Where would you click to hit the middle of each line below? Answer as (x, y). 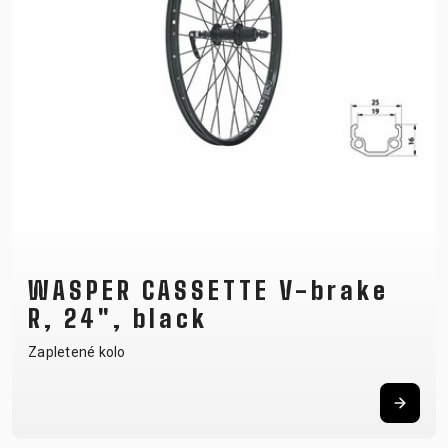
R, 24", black (118, 318)
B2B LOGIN (40, 48)
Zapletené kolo (77, 351)
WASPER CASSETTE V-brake (208, 290)
